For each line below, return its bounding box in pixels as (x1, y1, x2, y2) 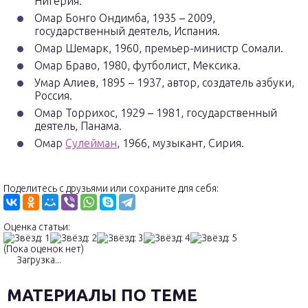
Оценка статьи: (3, 221, 70, 232)
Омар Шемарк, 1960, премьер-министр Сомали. (34, 42, 283, 54)
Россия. (34, 89, 72, 102)
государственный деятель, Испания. (34, 25, 220, 37)
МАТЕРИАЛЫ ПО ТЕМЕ (7, 286, 197, 305)
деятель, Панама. (34, 120, 122, 132)
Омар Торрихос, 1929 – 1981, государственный (34, 107, 277, 119)
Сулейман (65, 137, 117, 149)
